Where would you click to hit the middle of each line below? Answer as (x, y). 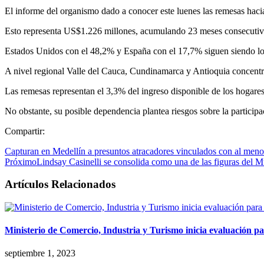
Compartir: (25, 131)
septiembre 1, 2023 (40, 253)
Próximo (21, 161)
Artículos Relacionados (60, 184)
